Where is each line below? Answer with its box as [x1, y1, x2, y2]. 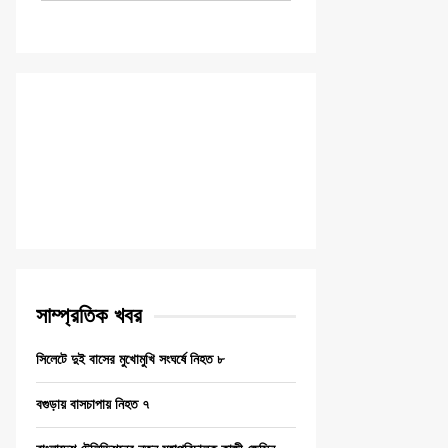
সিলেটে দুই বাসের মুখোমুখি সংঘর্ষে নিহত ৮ [36, 351, 224, 367]
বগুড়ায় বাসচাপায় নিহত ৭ [36, 396, 149, 412]
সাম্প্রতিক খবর [36, 303, 142, 328]
